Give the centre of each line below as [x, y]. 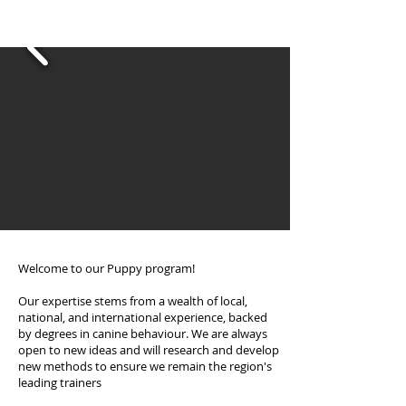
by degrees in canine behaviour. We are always [143, 333]
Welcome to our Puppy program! [106, 268]
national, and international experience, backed [143, 317]
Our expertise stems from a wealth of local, [133, 301]
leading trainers [60, 382]
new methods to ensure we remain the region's [145, 366]
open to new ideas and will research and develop [149, 350]
